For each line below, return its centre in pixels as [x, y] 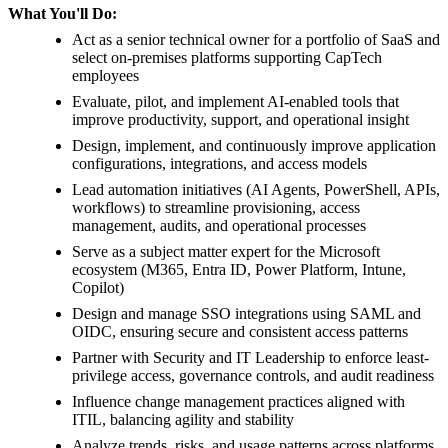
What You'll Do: [62, 14]
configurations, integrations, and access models [219, 164]
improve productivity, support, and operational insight [240, 120]
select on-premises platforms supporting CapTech [227, 58]
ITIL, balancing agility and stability [183, 420]
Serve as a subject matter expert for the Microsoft [226, 252]
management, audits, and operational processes [219, 226]
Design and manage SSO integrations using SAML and [246, 314]
